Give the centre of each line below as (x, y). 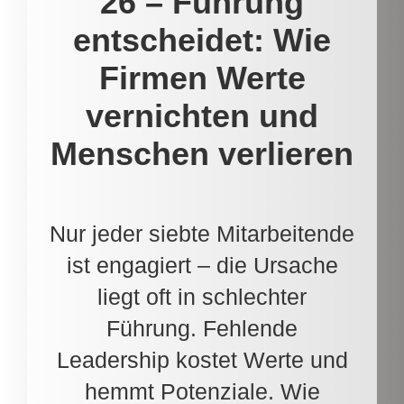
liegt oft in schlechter (202, 296)
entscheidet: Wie (202, 40)
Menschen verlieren (202, 154)
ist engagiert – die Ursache (202, 265)
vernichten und (202, 116)
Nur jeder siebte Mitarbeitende (202, 233)
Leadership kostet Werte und (202, 359)
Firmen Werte (202, 78)
